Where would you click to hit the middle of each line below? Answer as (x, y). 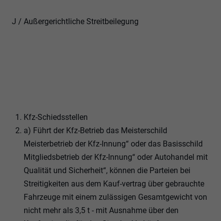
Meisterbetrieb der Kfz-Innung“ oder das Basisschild (113, 144)
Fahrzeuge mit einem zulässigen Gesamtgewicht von (115, 197)
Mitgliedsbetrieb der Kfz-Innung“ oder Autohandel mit (116, 157)
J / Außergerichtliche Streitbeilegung (75, 22)
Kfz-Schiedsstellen (56, 117)
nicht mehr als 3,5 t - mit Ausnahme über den (101, 211)
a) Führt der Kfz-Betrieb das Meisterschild (95, 131)
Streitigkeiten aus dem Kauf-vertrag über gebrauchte (114, 184)
